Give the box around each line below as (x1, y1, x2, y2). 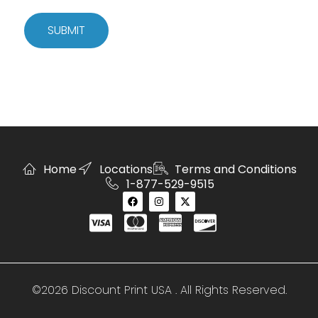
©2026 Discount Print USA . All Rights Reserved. (31, 282, 287, 298)
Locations (99, 160, 153, 177)
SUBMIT (48, 22, 85, 38)
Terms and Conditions (175, 160, 297, 177)
